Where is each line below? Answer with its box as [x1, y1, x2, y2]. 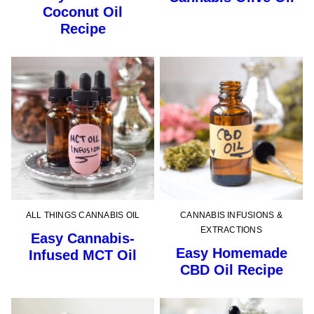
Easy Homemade [175, 245, 287, 261]
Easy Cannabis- [31, 230, 135, 246]
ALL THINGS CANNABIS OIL [25, 210, 140, 220]
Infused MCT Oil [29, 247, 137, 263]
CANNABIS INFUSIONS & [180, 210, 282, 220]
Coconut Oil [43, 4, 123, 20]
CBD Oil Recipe [179, 261, 283, 278]
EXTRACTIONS [200, 224, 262, 235]
